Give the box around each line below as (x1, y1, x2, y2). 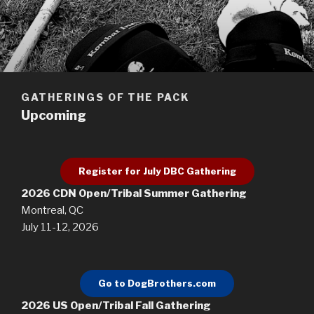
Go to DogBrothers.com (98, 278, 216, 289)
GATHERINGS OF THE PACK (21, 91, 190, 104)
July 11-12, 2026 (21, 221, 99, 234)
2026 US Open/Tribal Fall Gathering (21, 299, 211, 313)
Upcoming (21, 107, 86, 123)
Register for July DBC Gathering (78, 165, 236, 177)
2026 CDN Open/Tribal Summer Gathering (21, 187, 247, 200)
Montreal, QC (21, 204, 83, 217)
